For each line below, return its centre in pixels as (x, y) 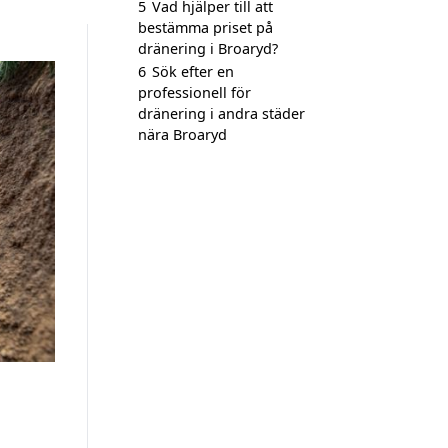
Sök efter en (193, 71)
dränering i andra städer (221, 113)
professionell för (194, 92)
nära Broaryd (182, 134)
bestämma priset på (205, 27)
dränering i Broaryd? (208, 48)
